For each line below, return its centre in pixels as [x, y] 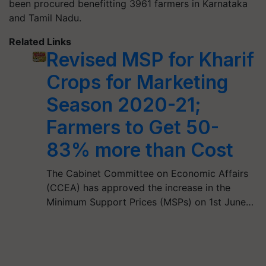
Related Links [40, 41]
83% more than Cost [140, 150]
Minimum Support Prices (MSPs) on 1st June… [150, 202]
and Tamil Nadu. [45, 18]
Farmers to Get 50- [132, 127]
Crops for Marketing [137, 82]
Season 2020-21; [123, 104]
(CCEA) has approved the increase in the [138, 187]
